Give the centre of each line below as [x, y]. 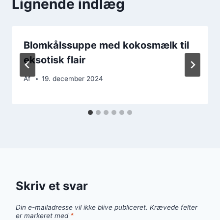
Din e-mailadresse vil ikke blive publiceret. [82, 207]
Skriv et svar [52, 186]
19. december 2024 [73, 79]
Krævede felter [174, 207]
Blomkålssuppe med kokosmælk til [106, 45]
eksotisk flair [55, 60]
